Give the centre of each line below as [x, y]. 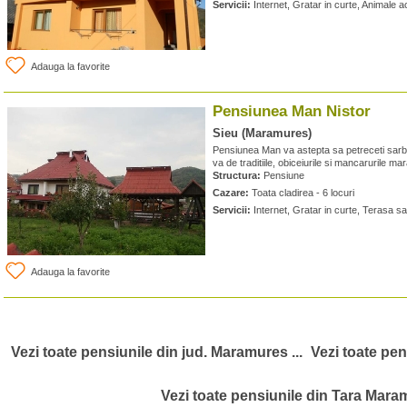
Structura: [237, 175]
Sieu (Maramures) [262, 133]
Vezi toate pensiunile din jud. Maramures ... [157, 352]
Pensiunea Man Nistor [292, 111]
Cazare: [231, 193]
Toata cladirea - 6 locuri [302, 193]
